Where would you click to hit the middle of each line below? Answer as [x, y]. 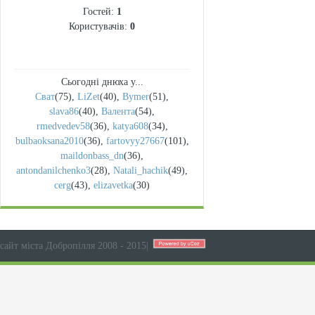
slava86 [64, 111]
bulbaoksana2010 [49, 141]
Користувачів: [99, 26]
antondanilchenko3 [53, 171]
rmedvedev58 [63, 126]
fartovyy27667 [135, 141]
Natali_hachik [141, 171]
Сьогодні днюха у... [102, 82]
